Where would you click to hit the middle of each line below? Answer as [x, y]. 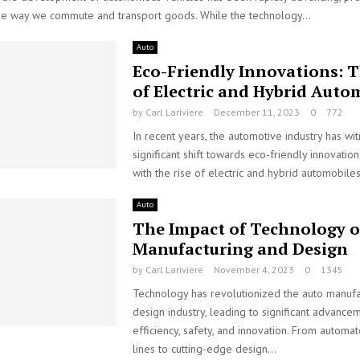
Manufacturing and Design [240, 249]
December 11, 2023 [256, 112]
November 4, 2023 [254, 270]
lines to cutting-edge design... [204, 349]
